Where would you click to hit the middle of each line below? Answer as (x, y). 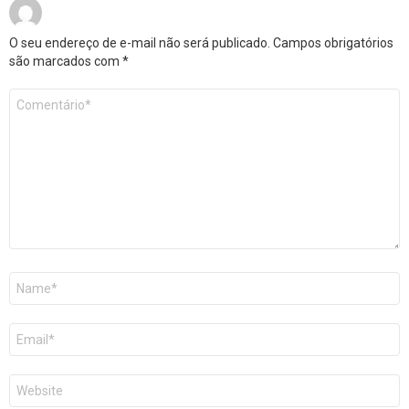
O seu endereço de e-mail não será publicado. (140, 42)
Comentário (41, 95)
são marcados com (66, 61)
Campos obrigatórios (333, 42)
